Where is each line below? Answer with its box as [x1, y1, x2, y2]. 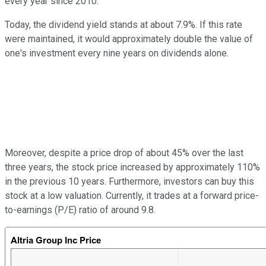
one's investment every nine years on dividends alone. [5, 47, 229, 59]
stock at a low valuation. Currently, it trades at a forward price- [5, 189, 259, 201]
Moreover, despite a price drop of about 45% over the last [5, 147, 243, 159]
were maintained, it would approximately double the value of [5, 33, 253, 45]
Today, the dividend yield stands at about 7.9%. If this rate [5, 18, 242, 30]
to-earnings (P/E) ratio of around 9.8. [5, 204, 156, 216]
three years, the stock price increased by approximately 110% [5, 161, 260, 173]
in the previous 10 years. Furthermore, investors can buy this [5, 175, 254, 187]
